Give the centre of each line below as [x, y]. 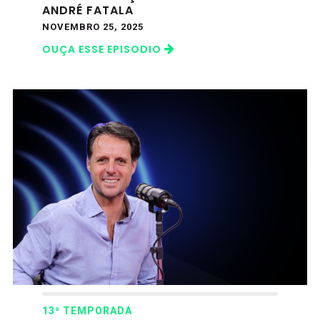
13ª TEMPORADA [87, 311]
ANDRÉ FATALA [88, 10]
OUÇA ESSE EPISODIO [104, 49]
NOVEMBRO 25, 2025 [93, 26]
